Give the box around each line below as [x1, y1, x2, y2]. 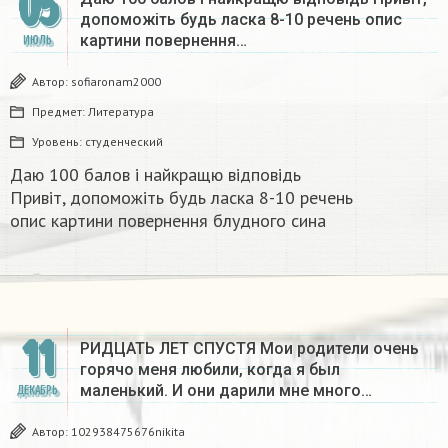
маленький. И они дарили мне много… [80, 380, 372, 400]
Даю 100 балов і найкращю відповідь [10, 162, 301, 186]
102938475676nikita [71, 423, 185, 439]
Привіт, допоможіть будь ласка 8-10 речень [10, 185, 353, 209]
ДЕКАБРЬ [16, 382, 58, 398]
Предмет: [32, 103, 88, 119]
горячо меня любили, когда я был [80, 359, 340, 379]
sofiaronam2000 [71, 73, 161, 89]
